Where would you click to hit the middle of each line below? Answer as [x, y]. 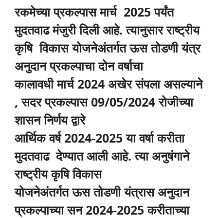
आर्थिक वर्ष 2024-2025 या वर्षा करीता [100, 137]
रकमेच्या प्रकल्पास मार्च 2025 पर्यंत [96, 11]
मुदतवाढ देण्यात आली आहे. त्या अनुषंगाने [104, 155]
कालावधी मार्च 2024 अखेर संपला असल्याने [109, 83]
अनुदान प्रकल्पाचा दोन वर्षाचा [81, 65]
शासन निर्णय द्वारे [52, 119]
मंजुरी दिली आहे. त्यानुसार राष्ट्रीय [126, 29]
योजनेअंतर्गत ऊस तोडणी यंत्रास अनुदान [102, 191]
